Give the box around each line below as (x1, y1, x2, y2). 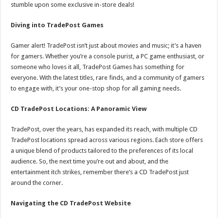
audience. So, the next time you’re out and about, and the (11, 158, 169, 165)
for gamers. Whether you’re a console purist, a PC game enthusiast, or (11, 53, 205, 60)
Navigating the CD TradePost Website (11, 200, 131, 207)
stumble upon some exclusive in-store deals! (11, 1, 135, 9)
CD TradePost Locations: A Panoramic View (11, 105, 147, 113)
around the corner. (11, 179, 63, 187)
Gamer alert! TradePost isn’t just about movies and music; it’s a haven (11, 42, 202, 50)
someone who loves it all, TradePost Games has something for (11, 63, 185, 71)
